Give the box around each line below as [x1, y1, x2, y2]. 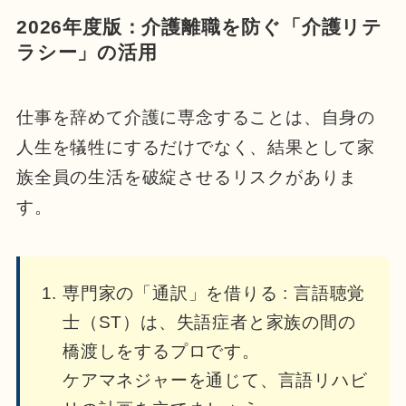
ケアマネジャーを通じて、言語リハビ [62, 371, 368, 391]
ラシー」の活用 [15, 42, 158, 63]
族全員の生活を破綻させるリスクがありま [15, 168, 358, 188]
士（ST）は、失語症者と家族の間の [62, 313, 356, 333]
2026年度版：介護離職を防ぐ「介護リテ [15, 16, 383, 37]
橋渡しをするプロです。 [62, 342, 260, 362]
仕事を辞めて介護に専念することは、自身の [15, 108, 376, 128]
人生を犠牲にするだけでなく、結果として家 [15, 138, 376, 158]
